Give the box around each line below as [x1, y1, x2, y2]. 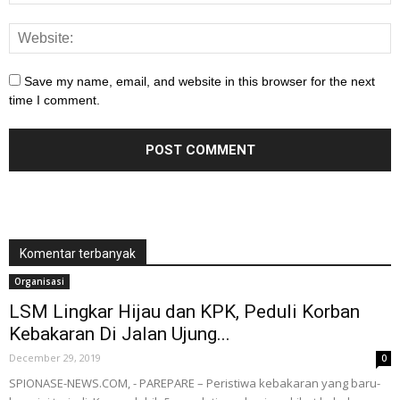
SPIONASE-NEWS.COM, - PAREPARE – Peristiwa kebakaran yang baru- [9, 375, 380, 391]
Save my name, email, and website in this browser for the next [24, 74, 375, 88]
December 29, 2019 [9, 351, 101, 364]
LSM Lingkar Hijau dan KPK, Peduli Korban [9, 301, 360, 322]
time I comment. [9, 93, 100, 107]
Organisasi [14, 275, 64, 287]
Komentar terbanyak [20, 246, 136, 261]
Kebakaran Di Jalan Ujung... [9, 323, 230, 345]
